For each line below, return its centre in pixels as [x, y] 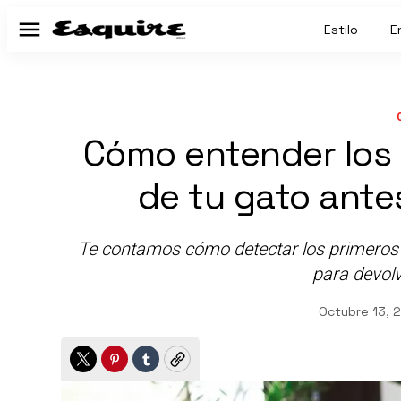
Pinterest [150, 367]
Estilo [341, 30]
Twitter [109, 367]
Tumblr [173, 367]
